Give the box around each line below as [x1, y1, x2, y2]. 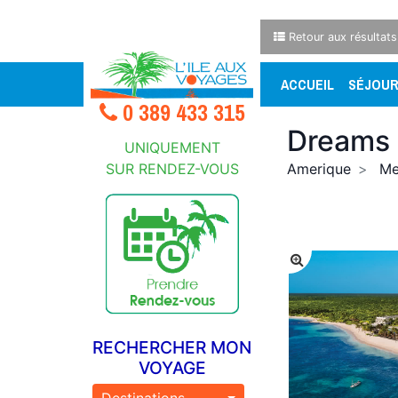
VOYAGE [138, 356, 206, 378]
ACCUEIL [281, 75, 335, 94]
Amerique [287, 160, 352, 178]
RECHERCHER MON [92, 336, 252, 358]
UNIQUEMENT [123, 138, 220, 156]
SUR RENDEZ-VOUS [105, 159, 239, 178]
